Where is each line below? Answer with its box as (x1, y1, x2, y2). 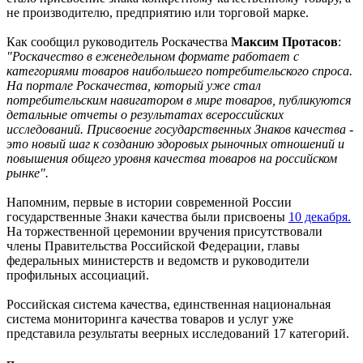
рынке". (6, 165, 49, 180)
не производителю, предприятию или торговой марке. (6, 5, 309, 19)
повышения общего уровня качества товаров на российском (6, 151, 337, 165)
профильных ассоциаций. (6, 267, 149, 282)
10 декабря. (288, 209, 351, 224)
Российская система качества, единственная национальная (6, 297, 331, 311)
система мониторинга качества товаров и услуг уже (6, 311, 293, 326)
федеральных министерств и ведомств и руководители (6, 253, 310, 267)
